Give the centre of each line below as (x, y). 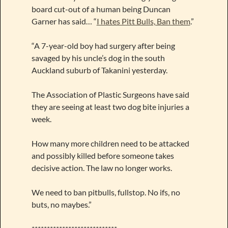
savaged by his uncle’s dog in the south (98, 58)
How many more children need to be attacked (110, 143)
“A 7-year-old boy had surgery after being (103, 45)
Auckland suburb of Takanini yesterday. (99, 70)
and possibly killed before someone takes (103, 155)
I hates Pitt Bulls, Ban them (143, 21)
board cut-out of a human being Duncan (101, 9)
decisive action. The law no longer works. (102, 167)
